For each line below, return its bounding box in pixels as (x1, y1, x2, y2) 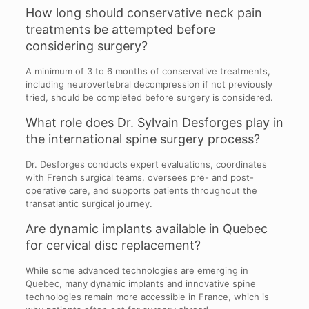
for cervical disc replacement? (25, 237, 201, 252)
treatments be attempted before (25, 21, 215, 37)
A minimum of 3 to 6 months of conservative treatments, (25, 65, 270, 77)
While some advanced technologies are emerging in (25, 264, 248, 276)
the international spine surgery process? (25, 131, 260, 146)
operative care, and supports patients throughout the (25, 184, 257, 196)
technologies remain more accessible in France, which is (25, 290, 269, 302)
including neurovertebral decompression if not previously (25, 78, 272, 90)
